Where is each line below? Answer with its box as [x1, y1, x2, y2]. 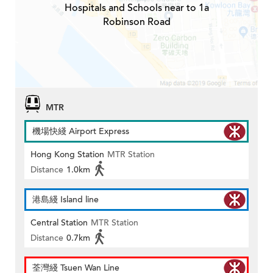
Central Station [30, 216, 88, 229]
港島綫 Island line [32, 193, 99, 205]
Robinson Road [102, 15, 171, 29]
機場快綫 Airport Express [32, 125, 129, 137]
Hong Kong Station [30, 148, 104, 160]
